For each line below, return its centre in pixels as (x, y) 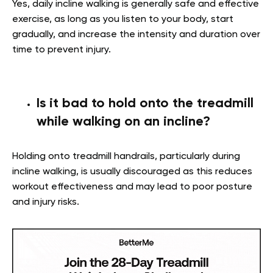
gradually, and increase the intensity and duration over (136, 35)
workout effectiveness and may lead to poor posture (132, 187)
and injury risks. (46, 203)
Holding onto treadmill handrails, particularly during (126, 157)
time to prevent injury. (62, 50)
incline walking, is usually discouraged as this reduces (132, 172)
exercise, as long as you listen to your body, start (123, 20)
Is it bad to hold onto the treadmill (145, 104)
